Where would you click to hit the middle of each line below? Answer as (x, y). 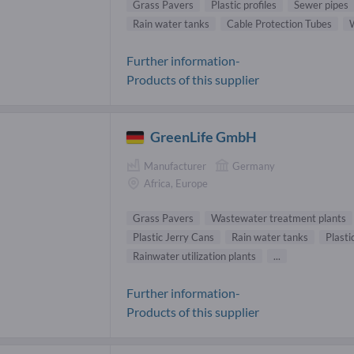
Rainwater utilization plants (194, 256)
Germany (254, 166)
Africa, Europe (176, 184)
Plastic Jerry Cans (173, 237)
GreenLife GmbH (204, 137)
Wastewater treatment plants (279, 218)
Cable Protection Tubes (279, 24)
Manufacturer (175, 166)
